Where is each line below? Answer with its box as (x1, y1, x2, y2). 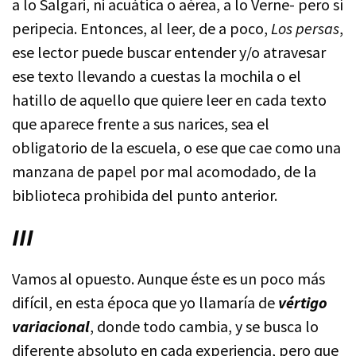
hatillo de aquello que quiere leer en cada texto (12, 89, 327, 110)
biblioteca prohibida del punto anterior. (12, 184, 277, 205)
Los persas (271, 17, 339, 38)
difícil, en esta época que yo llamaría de (12, 292, 275, 312)
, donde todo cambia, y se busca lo (90, 315, 319, 336)
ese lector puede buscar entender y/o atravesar (12, 41, 326, 62)
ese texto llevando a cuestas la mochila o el (12, 65, 301, 86)
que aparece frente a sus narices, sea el (12, 113, 269, 133)
